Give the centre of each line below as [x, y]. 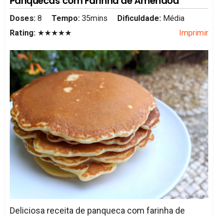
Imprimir [194, 33]
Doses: [23, 18]
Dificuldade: [140, 18]
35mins [94, 18]
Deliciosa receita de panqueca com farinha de [97, 211]
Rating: [23, 33]
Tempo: [65, 18]
